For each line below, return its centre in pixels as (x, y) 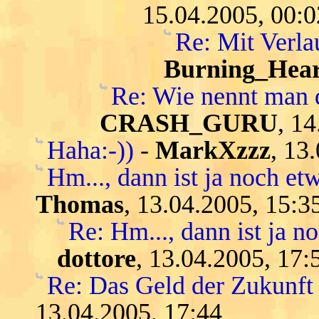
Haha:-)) (90, 150)
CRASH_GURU (189, 123)
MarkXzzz (213, 150)
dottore (96, 258)
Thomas (80, 204)
